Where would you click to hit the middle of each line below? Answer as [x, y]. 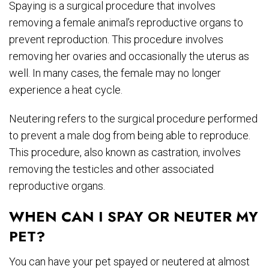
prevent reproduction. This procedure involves [116, 40]
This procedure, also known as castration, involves [125, 153]
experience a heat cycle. [66, 90]
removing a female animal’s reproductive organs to [126, 23]
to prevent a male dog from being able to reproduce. [130, 136]
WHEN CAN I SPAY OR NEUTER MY [134, 217]
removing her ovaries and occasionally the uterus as [129, 56]
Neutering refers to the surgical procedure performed [133, 119]
